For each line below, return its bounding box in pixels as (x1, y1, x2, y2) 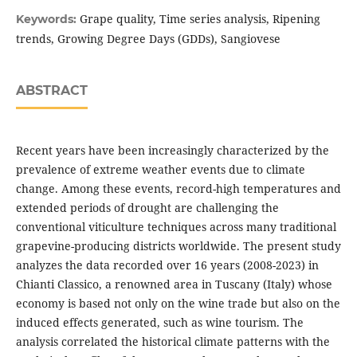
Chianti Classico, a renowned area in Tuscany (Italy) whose (15, 276, 332, 292)
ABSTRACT (15, 82, 88, 98)
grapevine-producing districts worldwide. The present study (15, 237, 341, 253)
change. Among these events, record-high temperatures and (15, 180, 341, 196)
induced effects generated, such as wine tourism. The (15, 314, 304, 330)
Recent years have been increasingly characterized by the (15, 142, 329, 158)
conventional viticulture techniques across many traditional (15, 218, 336, 234)
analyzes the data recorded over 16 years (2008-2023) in (15, 257, 319, 273)
